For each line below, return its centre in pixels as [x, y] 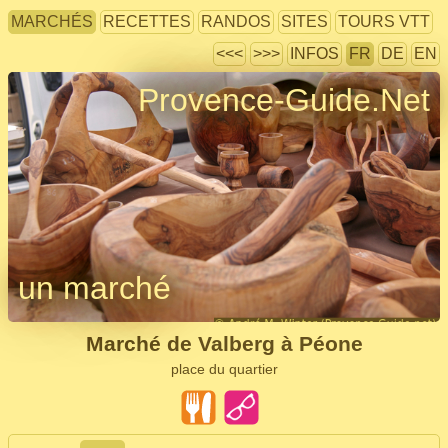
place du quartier [224, 369]
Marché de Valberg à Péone [224, 343]
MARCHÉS [52, 21]
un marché [94, 288]
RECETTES [147, 21]
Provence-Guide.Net [284, 100]
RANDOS [236, 21]
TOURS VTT [384, 21]
